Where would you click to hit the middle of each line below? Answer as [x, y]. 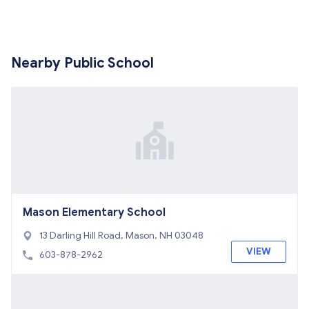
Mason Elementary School [94, 212]
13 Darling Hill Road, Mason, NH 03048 [121, 236]
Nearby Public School [82, 63]
